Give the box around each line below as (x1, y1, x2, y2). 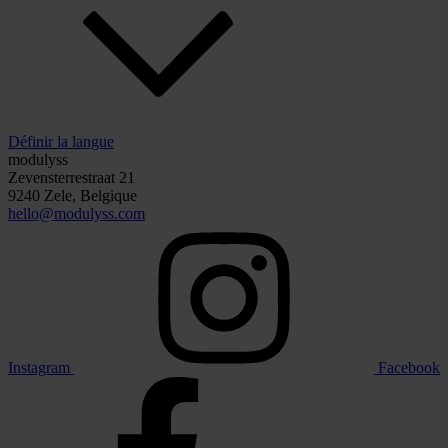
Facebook (378, 359, 440, 377)
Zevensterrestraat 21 (8, 169, 135, 187)
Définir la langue (8, 133, 114, 151)
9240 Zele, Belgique (8, 187, 137, 205)
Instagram (8, 359, 70, 377)
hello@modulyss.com (8, 205, 145, 223)
